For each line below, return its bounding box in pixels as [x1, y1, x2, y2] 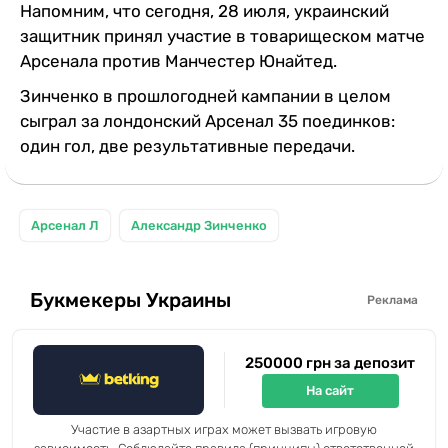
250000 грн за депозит [245, 353, 415, 372]
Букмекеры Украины [30, 288, 231, 313]
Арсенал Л [31, 217, 99, 233]
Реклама [367, 293, 418, 308]
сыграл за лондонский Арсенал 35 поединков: [20, 110, 395, 131]
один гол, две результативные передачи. [20, 135, 355, 156]
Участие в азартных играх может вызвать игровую [71, 421, 377, 437]
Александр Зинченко [131, 217, 267, 233]
